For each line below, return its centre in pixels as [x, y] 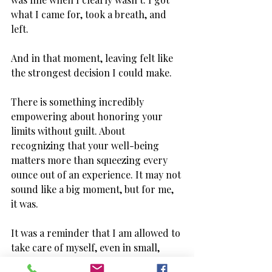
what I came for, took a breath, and [90, 15]
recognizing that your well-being [86, 146]
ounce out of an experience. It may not [97, 175]
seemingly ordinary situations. [78, 262]
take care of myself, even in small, [87, 248]
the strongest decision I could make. [93, 73]
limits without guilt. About [69, 131]
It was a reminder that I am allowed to [97, 233]
